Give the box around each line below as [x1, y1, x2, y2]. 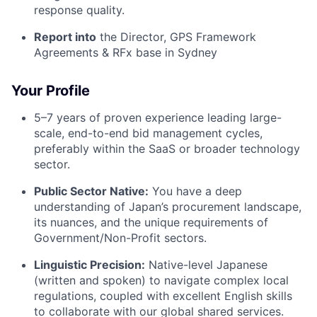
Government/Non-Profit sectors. [34, 230, 207, 245]
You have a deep [149, 183, 242, 198]
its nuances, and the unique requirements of [34, 214, 268, 229]
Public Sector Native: [34, 183, 149, 198]
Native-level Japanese [145, 257, 267, 272]
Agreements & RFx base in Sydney [34, 45, 217, 59]
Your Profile [11, 81, 90, 99]
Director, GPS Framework [120, 29, 256, 44]
